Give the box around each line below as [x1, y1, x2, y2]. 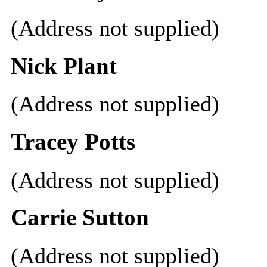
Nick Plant [10, 52, 117, 79]
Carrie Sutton [10, 204, 149, 231]
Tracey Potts [10, 129, 135, 155]
